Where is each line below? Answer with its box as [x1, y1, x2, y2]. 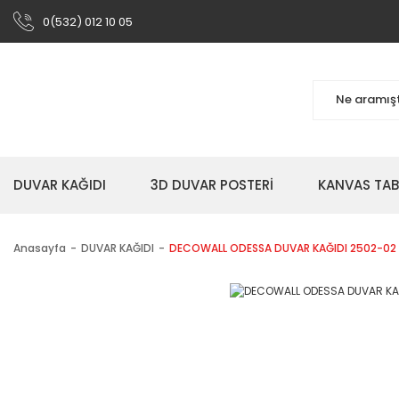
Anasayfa [13, 240, 66, 256]
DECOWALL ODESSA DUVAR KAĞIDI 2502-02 [169, 240, 396, 256]
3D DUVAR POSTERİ [151, 175, 273, 194]
